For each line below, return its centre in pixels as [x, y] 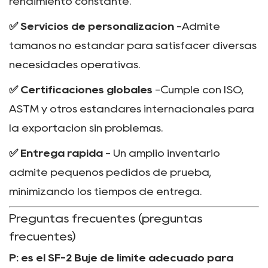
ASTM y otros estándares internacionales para [132, 109]
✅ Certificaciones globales [82, 89]
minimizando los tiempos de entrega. [105, 191]
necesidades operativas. [74, 64]
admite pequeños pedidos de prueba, [110, 172]
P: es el [28, 258]
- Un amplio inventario [163, 153]
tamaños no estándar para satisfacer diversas [133, 45]
